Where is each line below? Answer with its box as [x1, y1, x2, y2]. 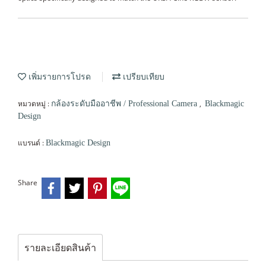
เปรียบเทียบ [121, 72, 164, 81]
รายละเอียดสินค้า [24, 240, 96, 254]
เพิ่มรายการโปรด [26, 72, 91, 81]
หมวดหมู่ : [18, 99, 51, 109]
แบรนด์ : [18, 138, 46, 148]
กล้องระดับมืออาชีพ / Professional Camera [51, 99, 199, 108]
